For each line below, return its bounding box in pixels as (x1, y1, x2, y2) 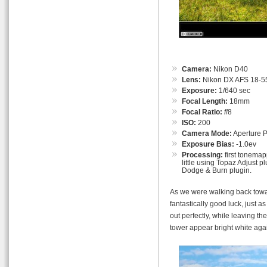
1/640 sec (217, 86, 250, 94)
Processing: (182, 151, 223, 159)
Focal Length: (182, 97, 228, 105)
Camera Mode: (182, 129, 232, 137)
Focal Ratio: (182, 108, 222, 116)
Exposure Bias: (182, 140, 234, 148)
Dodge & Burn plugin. (182, 166, 252, 174)
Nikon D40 (212, 65, 248, 73)
